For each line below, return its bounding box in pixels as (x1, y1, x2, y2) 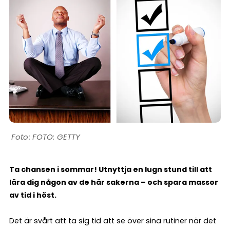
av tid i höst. (9, 190, 56, 201)
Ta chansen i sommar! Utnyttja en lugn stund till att (9, 164, 212, 175)
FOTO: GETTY (32, 131, 81, 143)
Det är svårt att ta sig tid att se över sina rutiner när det (9, 216, 216, 226)
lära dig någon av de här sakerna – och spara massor (9, 177, 218, 188)
